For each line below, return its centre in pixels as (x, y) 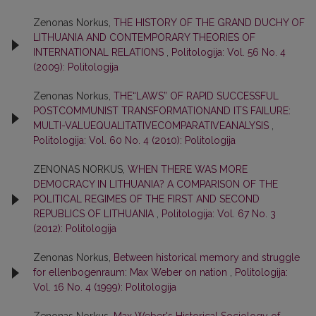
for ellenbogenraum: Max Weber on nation (132, 272)
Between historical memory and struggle (207, 257)
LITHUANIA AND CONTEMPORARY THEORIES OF (144, 37)
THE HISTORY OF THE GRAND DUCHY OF (209, 23)
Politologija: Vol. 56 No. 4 (229, 52)
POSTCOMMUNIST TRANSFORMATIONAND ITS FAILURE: (162, 111)
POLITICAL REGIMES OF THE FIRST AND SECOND (146, 199)
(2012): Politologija (75, 229)
